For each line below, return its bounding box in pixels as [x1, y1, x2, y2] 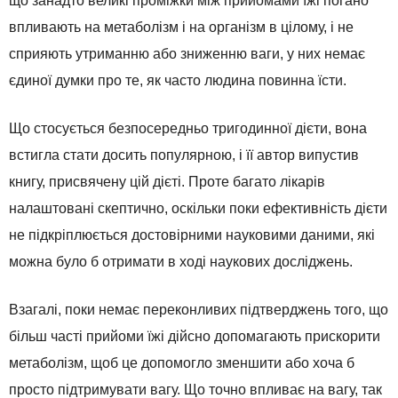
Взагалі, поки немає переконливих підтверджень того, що [9, 302, 388, 318]
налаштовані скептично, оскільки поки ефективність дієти [9, 201, 387, 217]
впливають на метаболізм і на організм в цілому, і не [9, 20, 354, 36]
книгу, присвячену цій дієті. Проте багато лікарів [9, 174, 325, 190]
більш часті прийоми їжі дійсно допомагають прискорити [9, 329, 380, 345]
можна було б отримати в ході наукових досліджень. [9, 254, 353, 270]
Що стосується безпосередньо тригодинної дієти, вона [9, 121, 367, 137]
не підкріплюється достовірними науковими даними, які [9, 227, 375, 243]
